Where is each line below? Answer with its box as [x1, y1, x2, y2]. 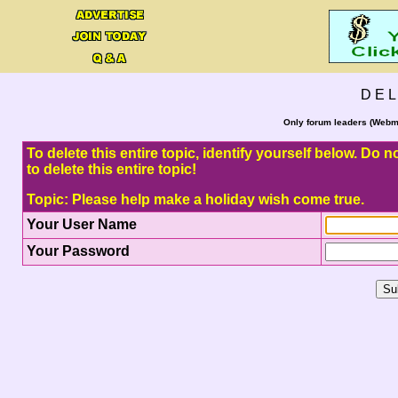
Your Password [26, 243, 130, 259]
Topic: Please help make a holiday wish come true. [26, 192, 364, 207]
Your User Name [26, 217, 137, 232]
